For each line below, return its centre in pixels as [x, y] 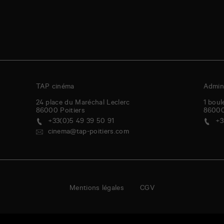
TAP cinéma [55, 88]
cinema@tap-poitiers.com [88, 133]
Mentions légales [97, 189]
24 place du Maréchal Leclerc [83, 104]
